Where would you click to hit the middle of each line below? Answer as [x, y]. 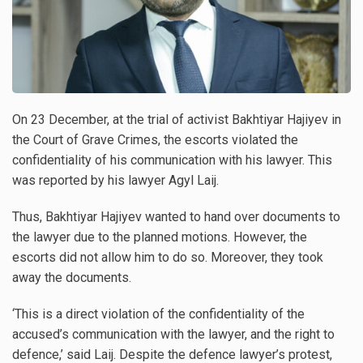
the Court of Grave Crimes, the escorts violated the [155, 139]
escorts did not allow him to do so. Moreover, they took [168, 257]
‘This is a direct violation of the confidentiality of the [158, 314]
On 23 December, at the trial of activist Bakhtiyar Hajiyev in [177, 119]
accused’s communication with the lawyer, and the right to [173, 334]
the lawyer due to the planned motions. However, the [160, 237]
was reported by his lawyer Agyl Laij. [115, 180]
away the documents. [72, 277]
